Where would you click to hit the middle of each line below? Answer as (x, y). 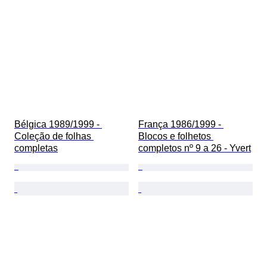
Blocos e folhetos (176, 136)
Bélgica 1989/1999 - (58, 125)
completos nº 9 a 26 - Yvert (195, 148)
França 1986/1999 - (181, 125)
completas (36, 148)
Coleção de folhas (54, 136)
